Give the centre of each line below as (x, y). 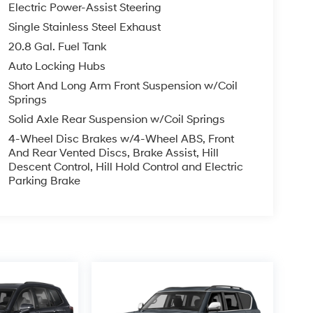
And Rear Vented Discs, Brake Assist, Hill (113, 153)
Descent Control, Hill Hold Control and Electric (125, 167)
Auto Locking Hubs (57, 66)
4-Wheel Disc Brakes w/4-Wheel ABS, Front (121, 139)
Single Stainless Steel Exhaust (84, 27)
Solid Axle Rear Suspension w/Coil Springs (116, 119)
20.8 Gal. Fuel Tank (57, 46)
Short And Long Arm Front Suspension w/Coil (123, 86)
